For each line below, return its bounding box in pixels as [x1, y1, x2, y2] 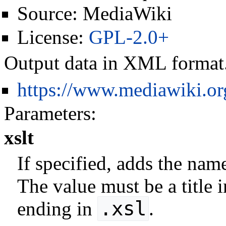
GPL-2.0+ [88, 26, 169, 48]
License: [17, 26, 89, 48]
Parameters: [4, 102, 96, 124]
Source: [17, 3, 83, 25]
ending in [17, 198, 97, 220]
